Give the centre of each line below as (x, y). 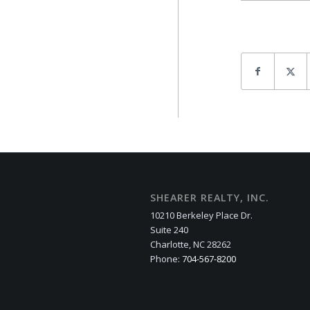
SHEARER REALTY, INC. (210, 198)
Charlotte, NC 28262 (191, 245)
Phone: (166, 259)
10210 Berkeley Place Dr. (201, 216)
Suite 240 (169, 230)
